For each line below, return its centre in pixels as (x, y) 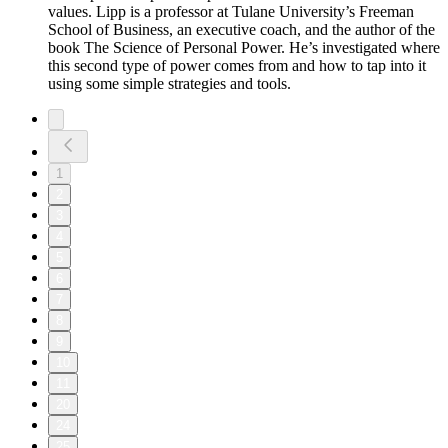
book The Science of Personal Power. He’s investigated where (244, 48)
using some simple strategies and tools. (169, 84)
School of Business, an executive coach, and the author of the (241, 30)
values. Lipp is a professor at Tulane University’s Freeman (231, 12)
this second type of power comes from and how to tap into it (237, 66)
